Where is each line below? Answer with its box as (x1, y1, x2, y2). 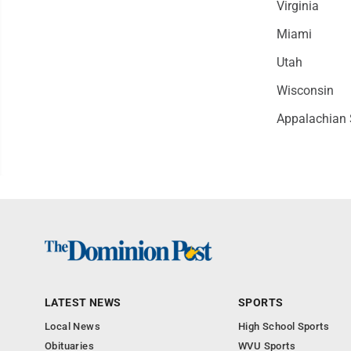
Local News (45, 320, 100, 332)
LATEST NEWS (45, 295, 121, 309)
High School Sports (238, 320, 330, 332)
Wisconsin (276, 83, 334, 99)
